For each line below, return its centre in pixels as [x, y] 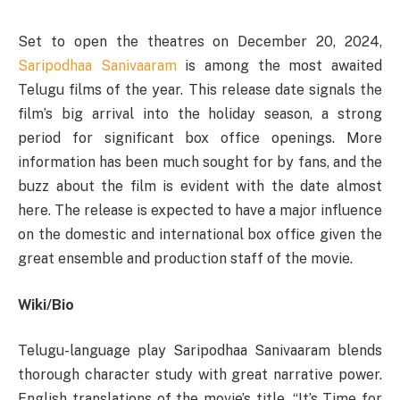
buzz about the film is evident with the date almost [200, 186]
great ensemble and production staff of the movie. [185, 258]
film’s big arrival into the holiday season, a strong [200, 114]
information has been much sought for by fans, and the [200, 162]
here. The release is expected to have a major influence [200, 210]
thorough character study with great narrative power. [200, 375]
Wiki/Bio [46, 304]
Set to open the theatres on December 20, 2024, [200, 42]
